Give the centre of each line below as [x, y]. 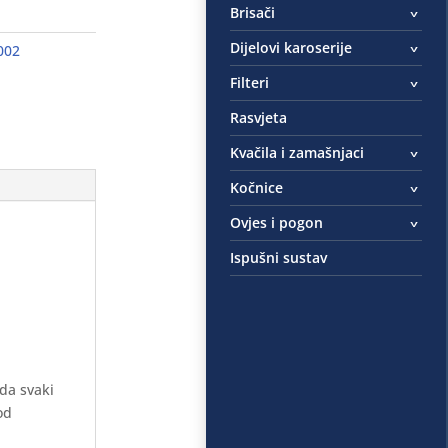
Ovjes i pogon [277, 222]
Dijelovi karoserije [291, 47]
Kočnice [257, 187]
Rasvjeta [259, 117]
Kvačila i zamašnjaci [297, 152]
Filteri [250, 82]
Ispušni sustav [279, 257]
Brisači [253, 12]
